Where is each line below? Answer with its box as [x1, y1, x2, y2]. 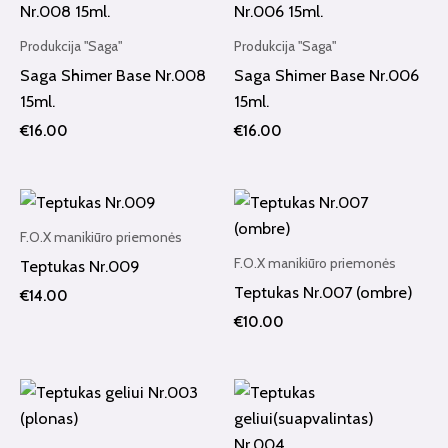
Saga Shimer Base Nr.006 [234, 65, 419, 86]
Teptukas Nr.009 [20, 255, 140, 276]
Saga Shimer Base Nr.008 [20, 65, 206, 86]
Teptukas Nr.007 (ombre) [234, 281, 413, 302]
